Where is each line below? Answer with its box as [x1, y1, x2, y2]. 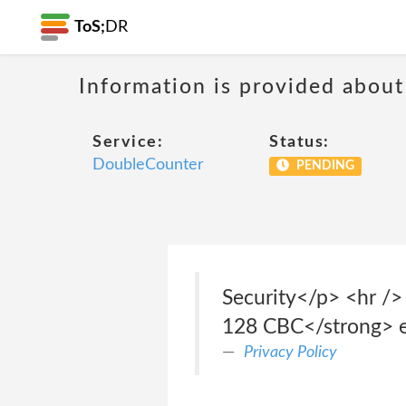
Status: [269, 134, 330, 150]
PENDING [293, 159, 354, 172]
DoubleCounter [92, 157, 204, 173]
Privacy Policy [243, 343, 337, 361]
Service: [92, 134, 163, 150]
